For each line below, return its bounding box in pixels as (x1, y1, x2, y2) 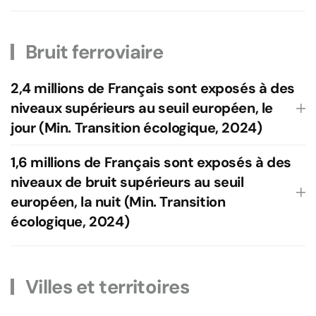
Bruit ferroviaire (21, 39, 164, 64)
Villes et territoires (21, 274, 190, 299)
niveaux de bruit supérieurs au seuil (11, 173, 244, 191)
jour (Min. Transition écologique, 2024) (11, 119, 262, 137)
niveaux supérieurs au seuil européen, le (11, 99, 274, 117)
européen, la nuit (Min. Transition (11, 193, 226, 211)
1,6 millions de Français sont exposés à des (11, 153, 291, 171)
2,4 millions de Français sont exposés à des (11, 79, 295, 97)
